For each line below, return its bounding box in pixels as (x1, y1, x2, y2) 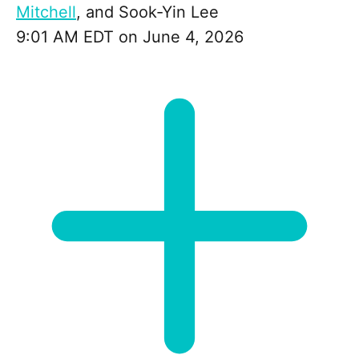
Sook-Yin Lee (119, 2, 219, 22)
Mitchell (16, 2, 76, 22)
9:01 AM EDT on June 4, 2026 (16, 27, 244, 47)
